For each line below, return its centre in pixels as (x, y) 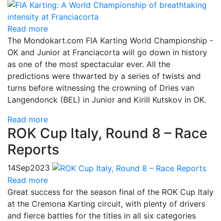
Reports (33, 149)
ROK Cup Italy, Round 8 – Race (107, 133)
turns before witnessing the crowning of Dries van (101, 88)
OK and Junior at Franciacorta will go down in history (107, 52)
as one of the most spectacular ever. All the (89, 64)
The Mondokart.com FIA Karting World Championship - (110, 40)
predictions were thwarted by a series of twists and (104, 76)
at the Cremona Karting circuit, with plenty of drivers (106, 204)
